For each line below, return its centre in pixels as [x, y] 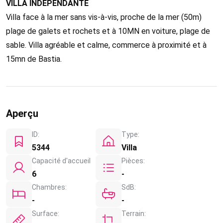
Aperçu [22, 113]
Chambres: [49, 187]
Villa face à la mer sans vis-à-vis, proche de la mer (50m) [104, 17]
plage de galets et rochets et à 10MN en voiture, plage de [108, 31]
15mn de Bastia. [34, 59]
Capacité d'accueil [61, 161]
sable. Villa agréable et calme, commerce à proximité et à [106, 45]
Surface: [46, 213]
